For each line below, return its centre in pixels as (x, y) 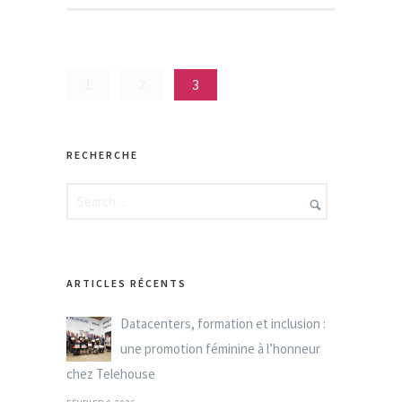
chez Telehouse (111, 373)
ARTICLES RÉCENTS (127, 283)
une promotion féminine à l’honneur (220, 348)
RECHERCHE (102, 154)
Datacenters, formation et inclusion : (223, 323)
